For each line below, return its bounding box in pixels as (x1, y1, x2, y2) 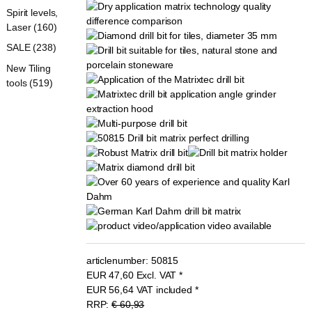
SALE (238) (6, 42, 56, 54)
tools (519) (6, 77, 53, 88)
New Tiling (6, 62, 51, 74)
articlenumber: (86, 254, 148, 266)
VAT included (136, 283, 192, 295)
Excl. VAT (136, 269, 177, 281)
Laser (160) (6, 21, 57, 33)
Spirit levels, (6, 6, 58, 18)
